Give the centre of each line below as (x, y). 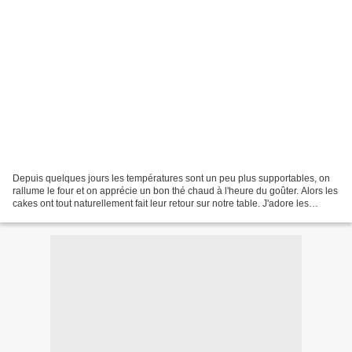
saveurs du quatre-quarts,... (71, 216)
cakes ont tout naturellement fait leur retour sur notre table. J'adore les (161, 203)
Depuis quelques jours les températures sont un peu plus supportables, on (171, 178)
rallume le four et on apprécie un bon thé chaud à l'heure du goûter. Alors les (175, 191)
